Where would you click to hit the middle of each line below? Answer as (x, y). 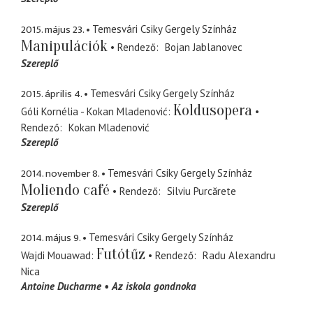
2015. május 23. (52, 29)
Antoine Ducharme (61, 286)
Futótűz (121, 255)
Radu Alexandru (239, 256)
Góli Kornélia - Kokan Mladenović (94, 112)
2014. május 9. (51, 238)
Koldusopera (213, 111)
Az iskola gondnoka (154, 286)
